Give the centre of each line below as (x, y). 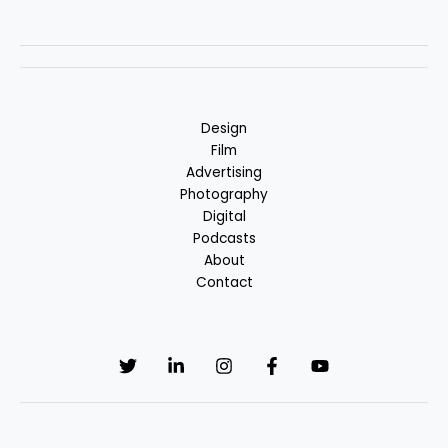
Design (224, 128)
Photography (224, 194)
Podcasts (224, 238)
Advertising (224, 172)
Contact (224, 282)
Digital (224, 216)
